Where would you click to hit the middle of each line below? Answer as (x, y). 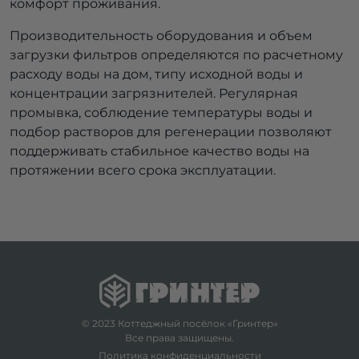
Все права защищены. (179, 338)
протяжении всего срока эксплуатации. (143, 171)
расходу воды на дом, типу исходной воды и (156, 75)
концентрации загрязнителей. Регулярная (154, 94)
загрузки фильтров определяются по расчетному (176, 55)
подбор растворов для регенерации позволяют (171, 132)
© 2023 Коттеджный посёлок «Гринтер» (179, 324)
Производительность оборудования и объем (161, 36)
